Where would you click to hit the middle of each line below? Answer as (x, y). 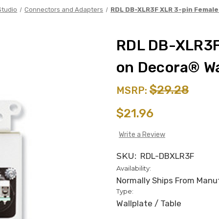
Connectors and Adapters (64, 9)
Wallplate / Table (149, 203)
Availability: (134, 168)
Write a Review (142, 134)
